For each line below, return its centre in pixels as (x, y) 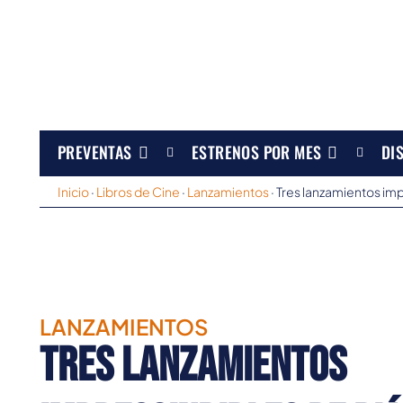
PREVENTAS (95, 152)
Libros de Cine (138, 192)
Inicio (73, 192)
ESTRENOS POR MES (257, 152)
